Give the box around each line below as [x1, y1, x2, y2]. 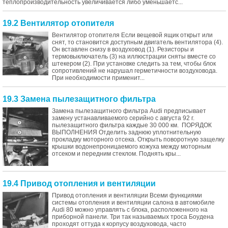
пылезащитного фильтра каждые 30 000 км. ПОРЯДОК [52, 122, 212, 129]
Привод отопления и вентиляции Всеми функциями [52, 192, 202, 199]
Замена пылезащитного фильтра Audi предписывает [52, 107, 206, 115]
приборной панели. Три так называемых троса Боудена [52, 213, 214, 221]
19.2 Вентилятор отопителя [3, 19, 114, 27]
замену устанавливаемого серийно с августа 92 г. [52, 115, 194, 122]
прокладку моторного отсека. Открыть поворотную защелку [52, 136, 224, 143]
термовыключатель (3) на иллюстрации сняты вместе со [52, 53, 216, 60]
